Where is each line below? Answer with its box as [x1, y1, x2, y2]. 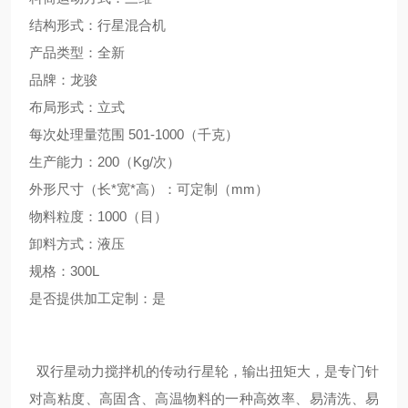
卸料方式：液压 [29, 236, 125, 251]
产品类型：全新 [29, 45, 125, 60]
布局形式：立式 [29, 99, 125, 115]
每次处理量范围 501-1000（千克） [29, 127, 239, 142]
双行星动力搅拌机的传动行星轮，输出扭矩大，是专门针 [36, 363, 380, 379]
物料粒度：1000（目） [29, 209, 168, 224]
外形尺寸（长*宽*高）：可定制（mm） [29, 181, 269, 197]
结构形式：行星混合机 [29, 17, 166, 33]
